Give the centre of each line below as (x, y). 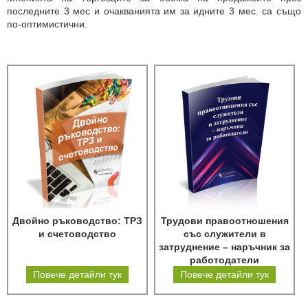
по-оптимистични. (47, 24)
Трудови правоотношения (224, 221)
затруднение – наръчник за (225, 247)
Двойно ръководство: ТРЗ (78, 221)
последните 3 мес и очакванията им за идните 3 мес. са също (154, 11)
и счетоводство (78, 234)
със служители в (224, 234)
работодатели (225, 260)
